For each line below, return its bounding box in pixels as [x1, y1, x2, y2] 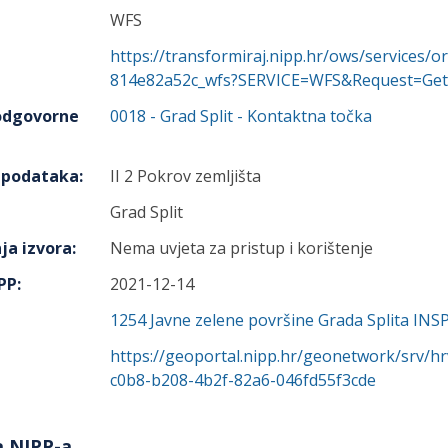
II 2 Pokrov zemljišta [110, 165, 261, 187]
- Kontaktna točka [233, 105, 372, 127]
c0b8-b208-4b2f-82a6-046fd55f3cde [110, 369, 376, 391]
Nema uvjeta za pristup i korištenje [110, 237, 373, 259]
